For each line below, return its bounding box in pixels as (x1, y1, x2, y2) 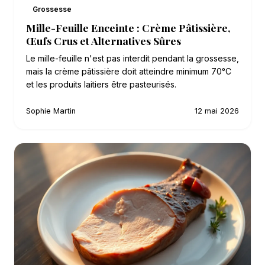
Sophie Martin (26, 106, 76, 116)
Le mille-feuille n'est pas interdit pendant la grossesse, (26, 53, 239, 64)
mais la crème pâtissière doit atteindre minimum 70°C (26, 66, 231, 77)
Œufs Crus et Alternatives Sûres (26, 34, 181, 48)
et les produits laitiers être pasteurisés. (26, 79, 176, 90)
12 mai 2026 (195, 106, 239, 116)
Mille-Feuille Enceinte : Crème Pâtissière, (26, 21, 230, 35)
